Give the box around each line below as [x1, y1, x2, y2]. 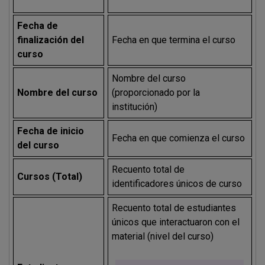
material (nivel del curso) [112, 230, 214, 242]
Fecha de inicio [17, 125, 85, 137]
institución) [112, 101, 158, 112]
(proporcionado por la [112, 86, 201, 98]
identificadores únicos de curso [112, 177, 243, 189]
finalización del [17, 34, 85, 46]
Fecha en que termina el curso [112, 34, 236, 46]
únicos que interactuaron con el [112, 216, 240, 228]
